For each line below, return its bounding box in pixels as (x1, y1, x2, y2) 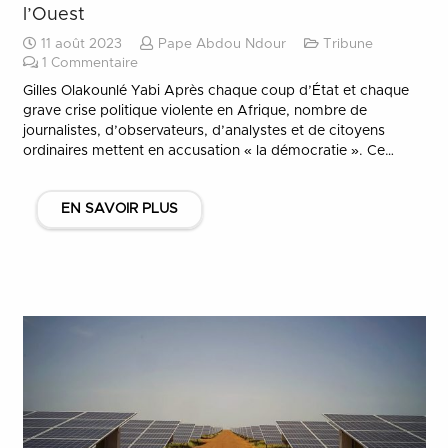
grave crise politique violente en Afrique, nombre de (22, 103, 367, 118)
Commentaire (50, 56, 138, 70)
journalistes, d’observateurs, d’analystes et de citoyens (22, 123, 385, 138)
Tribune (322, 37, 373, 51)
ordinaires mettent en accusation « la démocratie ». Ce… (22, 143, 394, 158)
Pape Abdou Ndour (157, 37, 286, 51)
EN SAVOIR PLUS (60, 202, 178, 216)
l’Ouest (22, 5, 85, 24)
